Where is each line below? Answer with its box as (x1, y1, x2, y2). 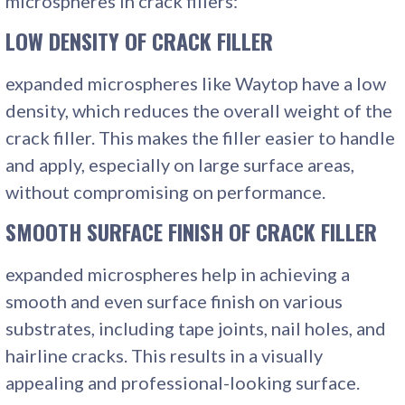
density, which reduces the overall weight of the (5, 99, 393, 121)
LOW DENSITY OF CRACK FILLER (5, 24, 274, 57)
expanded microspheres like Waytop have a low (5, 71, 387, 94)
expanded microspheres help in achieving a (5, 262, 351, 285)
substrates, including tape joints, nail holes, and (5, 316, 387, 339)
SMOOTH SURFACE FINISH (5, 214, 224, 248)
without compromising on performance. (5, 180, 326, 202)
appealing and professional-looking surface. (5, 371, 361, 393)
